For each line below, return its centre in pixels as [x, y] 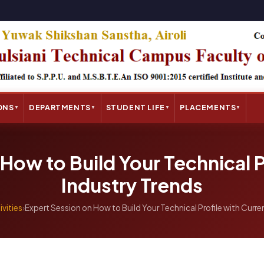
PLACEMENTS [208, 107]
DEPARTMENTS [60, 107]
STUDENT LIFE [135, 107]
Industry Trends [132, 185]
